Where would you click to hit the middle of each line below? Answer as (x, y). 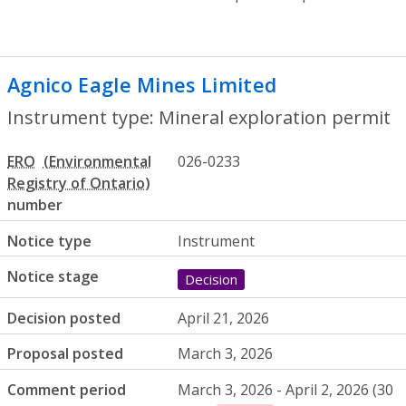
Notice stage (53, 277)
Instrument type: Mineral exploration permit (199, 117)
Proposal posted (65, 354)
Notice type (49, 241)
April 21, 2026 (224, 318)
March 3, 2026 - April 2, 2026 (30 (286, 389)
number (35, 205)
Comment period (67, 389)
